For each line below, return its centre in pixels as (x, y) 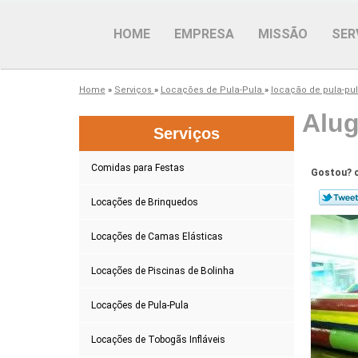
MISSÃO (283, 34)
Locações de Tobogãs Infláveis (158, 339)
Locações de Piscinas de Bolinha (162, 270)
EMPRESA (204, 34)
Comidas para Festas (137, 167)
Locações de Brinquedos (144, 202)
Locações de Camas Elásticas (157, 236)
